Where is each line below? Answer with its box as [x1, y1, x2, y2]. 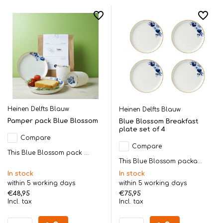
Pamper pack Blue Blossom [7, 117, 98, 124]
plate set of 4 [119, 125, 165, 133]
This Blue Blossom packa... [119, 157, 202, 165]
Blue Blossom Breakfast [119, 117, 199, 125]
